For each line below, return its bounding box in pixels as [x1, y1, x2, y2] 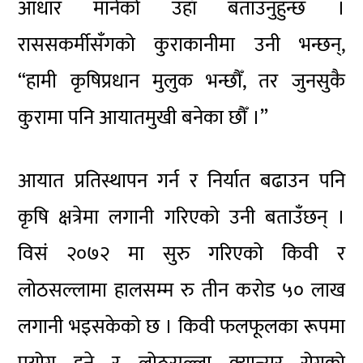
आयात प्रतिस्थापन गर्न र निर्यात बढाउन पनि [18, 164, 345, 199]
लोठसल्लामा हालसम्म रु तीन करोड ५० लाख [18, 274, 345, 308]
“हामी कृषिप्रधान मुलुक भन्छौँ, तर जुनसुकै [18, 65, 345, 99]
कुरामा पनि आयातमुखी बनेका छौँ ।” [18, 101, 269, 135]
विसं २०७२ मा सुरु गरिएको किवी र [18, 237, 345, 271]
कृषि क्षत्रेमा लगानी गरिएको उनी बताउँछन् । [18, 201, 345, 235]
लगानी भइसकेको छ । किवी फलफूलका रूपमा [18, 310, 345, 344]
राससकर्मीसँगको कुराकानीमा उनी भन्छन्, [18, 28, 345, 62]
